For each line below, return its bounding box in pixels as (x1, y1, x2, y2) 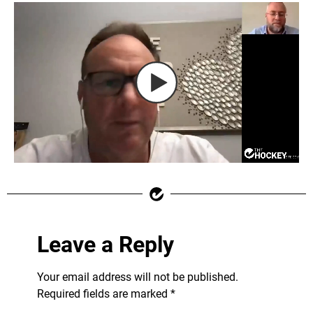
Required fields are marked (36, 286, 170, 300)
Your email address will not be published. (36, 270, 238, 284)
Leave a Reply (36, 231, 174, 258)
